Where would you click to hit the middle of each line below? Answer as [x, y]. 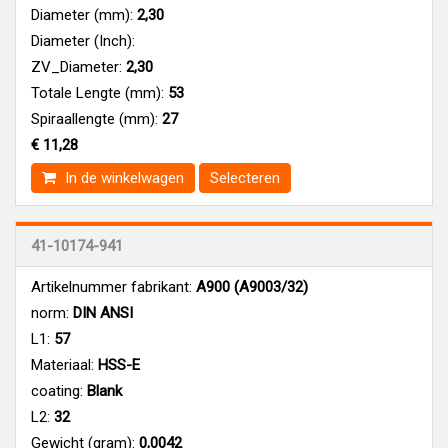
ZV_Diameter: [76, 66]
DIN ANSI [101, 312]
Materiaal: [62, 364]
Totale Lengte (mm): [97, 92]
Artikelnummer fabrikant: [111, 286]
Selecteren [245, 177]
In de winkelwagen [122, 177]
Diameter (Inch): [83, 40]
